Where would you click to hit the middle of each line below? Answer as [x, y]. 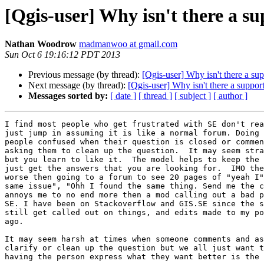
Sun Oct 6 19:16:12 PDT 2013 [62, 55]
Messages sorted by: [68, 96]
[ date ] [123, 96]
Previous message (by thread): [85, 75]
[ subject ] [193, 96]
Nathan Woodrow [41, 44]
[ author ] [230, 96]
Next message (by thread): [78, 85]
